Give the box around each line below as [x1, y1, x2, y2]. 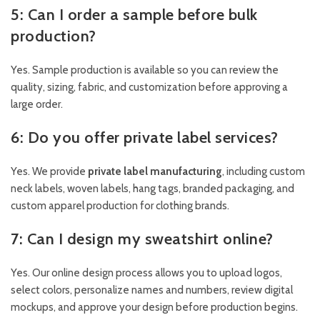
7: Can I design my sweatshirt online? [11, 229, 274, 249]
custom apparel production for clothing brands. [11, 199, 229, 213]
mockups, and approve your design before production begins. [11, 301, 298, 314]
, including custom [222, 165, 305, 179]
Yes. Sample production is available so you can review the [11, 64, 279, 77]
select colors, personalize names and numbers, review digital [11, 284, 293, 297]
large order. [11, 98, 63, 111]
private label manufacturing [88, 165, 222, 179]
